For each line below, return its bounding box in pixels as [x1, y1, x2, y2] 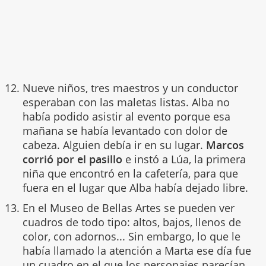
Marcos [205, 137, 244, 152]
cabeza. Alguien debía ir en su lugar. [22, 137, 206, 152]
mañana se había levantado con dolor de [22, 123, 227, 138]
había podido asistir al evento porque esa [22, 109, 230, 123]
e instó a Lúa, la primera [122, 151, 246, 166]
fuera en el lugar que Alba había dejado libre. [22, 180, 248, 195]
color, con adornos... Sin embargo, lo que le [22, 229, 240, 243]
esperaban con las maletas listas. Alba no [22, 94, 230, 109]
